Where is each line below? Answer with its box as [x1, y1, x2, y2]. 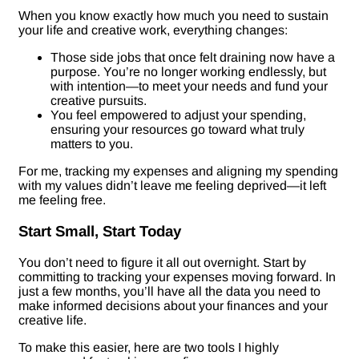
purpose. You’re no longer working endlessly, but [50, 65, 326, 79]
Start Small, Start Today [18, 223, 181, 240]
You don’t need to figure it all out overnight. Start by [18, 255, 306, 269]
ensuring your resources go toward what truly [50, 123, 305, 137]
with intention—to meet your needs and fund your [50, 79, 328, 94]
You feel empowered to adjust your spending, [50, 108, 306, 123]
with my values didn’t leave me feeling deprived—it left [18, 179, 326, 193]
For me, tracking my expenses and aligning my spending [18, 164, 338, 179]
